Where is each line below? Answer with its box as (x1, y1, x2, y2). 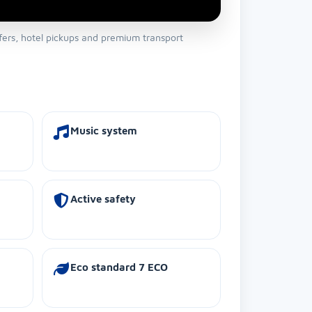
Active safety (70, 192, 136, 205)
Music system (70, 124, 137, 136)
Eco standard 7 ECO (70, 260, 168, 273)
